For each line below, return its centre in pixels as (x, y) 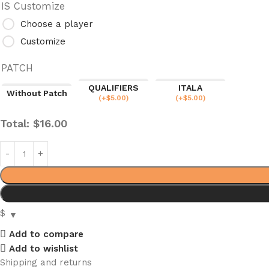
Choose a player (57, 24)
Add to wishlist (43, 248)
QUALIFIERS (113, 88)
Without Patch (37, 93)
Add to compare (46, 234)
